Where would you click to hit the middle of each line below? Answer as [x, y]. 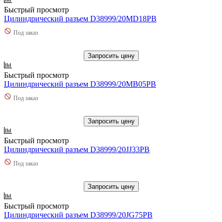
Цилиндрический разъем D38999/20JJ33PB [77, 149]
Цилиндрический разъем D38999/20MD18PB [80, 18]
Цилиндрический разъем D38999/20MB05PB [80, 84]
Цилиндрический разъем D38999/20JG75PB [78, 215]
